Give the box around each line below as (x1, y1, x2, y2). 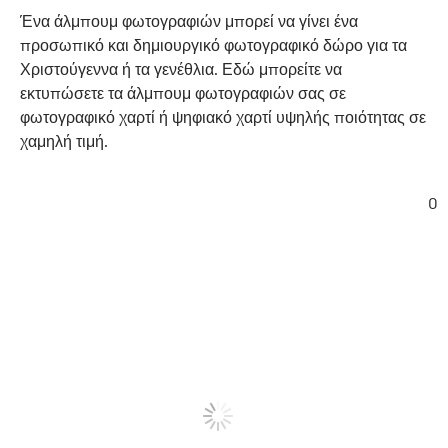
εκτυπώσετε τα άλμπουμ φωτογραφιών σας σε (20, 84, 346, 103)
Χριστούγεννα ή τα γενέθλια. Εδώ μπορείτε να (20, 60, 342, 79)
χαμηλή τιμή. (20, 132, 108, 151)
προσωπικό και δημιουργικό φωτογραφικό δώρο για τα (20, 36, 407, 55)
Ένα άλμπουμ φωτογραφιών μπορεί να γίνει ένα (20, 12, 358, 31)
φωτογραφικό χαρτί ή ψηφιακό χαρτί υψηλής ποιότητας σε (20, 108, 426, 127)
